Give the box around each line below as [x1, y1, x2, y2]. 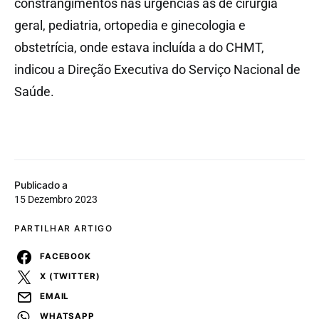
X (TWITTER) [40, 271, 100, 282]
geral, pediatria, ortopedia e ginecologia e [14, 17, 246, 33]
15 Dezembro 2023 [14, 193, 98, 205]
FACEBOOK [40, 251, 91, 262]
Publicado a [14, 178, 68, 191]
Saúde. [14, 83, 54, 99]
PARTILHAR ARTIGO [14, 222, 113, 234]
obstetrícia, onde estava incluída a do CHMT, [14, 39, 264, 55]
